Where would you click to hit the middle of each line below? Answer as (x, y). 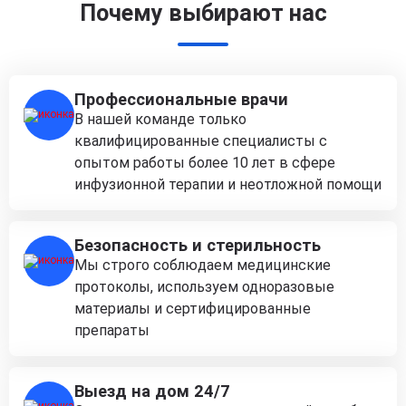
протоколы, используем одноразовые (204, 286)
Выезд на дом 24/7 (152, 391)
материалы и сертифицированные (193, 308)
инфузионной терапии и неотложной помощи (228, 184)
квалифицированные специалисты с (201, 140)
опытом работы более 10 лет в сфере (205, 162)
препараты (112, 330)
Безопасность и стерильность (198, 245)
